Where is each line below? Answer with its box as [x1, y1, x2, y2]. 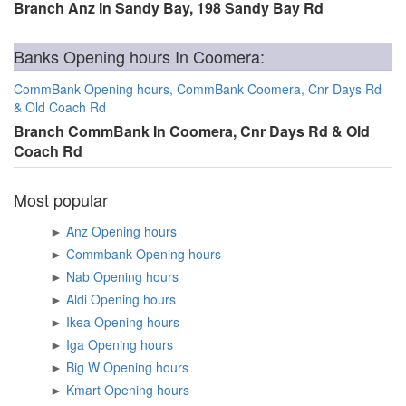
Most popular [14, 188, 108, 211]
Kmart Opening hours [157, 381, 189, 399]
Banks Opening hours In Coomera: [14, 44, 265, 68]
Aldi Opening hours [143, 290, 176, 308]
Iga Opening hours [140, 335, 173, 353]
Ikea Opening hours [147, 313, 179, 331]
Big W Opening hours [156, 358, 188, 376]
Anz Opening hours [144, 222, 177, 240]
